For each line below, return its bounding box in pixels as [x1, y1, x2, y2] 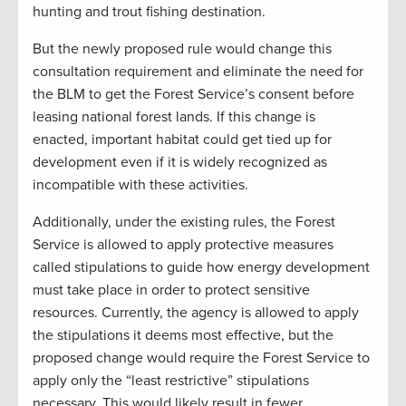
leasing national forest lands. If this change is [33, 108, 315, 126]
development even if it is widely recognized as [33, 153, 327, 171]
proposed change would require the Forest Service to [33, 349, 370, 367]
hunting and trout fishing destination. [33, 3, 266, 21]
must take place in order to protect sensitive [33, 281, 310, 299]
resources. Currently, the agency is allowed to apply [33, 304, 359, 322]
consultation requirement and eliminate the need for [33, 63, 363, 81]
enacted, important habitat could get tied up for [33, 130, 332, 149]
